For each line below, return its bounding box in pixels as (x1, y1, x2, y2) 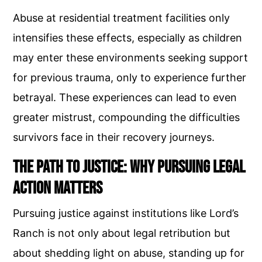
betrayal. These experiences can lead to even (13, 91, 237, 104)
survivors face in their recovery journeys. (13, 131, 215, 143)
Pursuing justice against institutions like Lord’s (13, 207, 239, 219)
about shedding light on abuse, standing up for (13, 247, 245, 259)
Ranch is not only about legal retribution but (13, 227, 231, 239)
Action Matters (13, 178, 103, 199)
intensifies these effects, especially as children (13, 32, 243, 44)
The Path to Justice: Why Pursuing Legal (13, 157, 246, 178)
